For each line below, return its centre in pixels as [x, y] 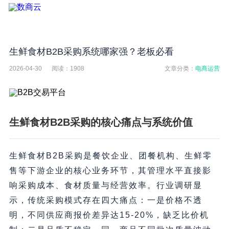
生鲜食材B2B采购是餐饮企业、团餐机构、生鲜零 [110, 156]
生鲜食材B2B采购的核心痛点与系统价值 [101, 122]
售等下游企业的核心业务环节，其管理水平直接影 [110, 171]
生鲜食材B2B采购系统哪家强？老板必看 [91, 52]
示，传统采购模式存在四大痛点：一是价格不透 [106, 200]
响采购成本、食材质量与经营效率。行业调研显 [106, 186]
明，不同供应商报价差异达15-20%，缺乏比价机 [109, 215]
